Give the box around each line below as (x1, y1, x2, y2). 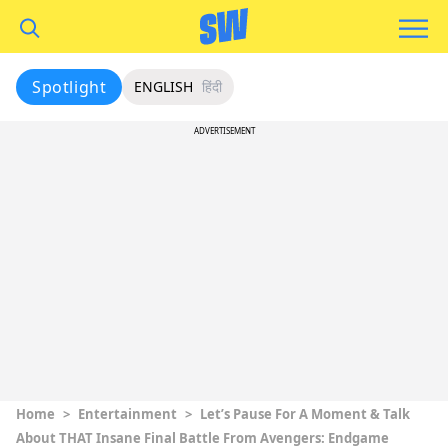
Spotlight (32, 76, 107, 98)
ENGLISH (134, 77, 194, 96)
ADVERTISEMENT (193, 125, 255, 136)
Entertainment (78, 405, 177, 423)
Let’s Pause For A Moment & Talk (200, 405, 410, 423)
